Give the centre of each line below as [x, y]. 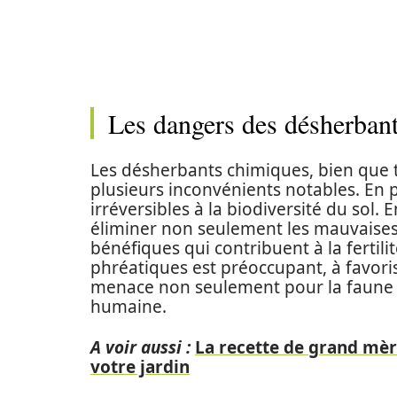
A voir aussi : [140, 347]
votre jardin [140, 367]
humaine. [128, 307]
